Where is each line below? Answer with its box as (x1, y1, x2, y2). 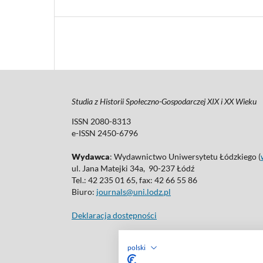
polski (127, 243, 146, 252)
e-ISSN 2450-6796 (72, 128, 138, 139)
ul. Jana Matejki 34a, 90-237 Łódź (72, 163, 194, 174)
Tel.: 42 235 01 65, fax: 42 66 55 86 (72, 175, 197, 186)
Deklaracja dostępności (72, 210, 157, 221)
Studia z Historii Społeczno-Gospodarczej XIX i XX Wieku (72, 96, 257, 107)
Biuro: (72, 187, 96, 197)
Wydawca (72, 151, 110, 162)
